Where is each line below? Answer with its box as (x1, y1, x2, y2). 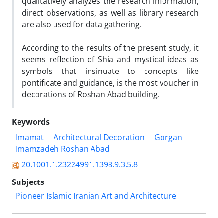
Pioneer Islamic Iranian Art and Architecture (16, 190, 176, 201)
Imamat (16, 132, 44, 143)
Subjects (12, 177, 44, 187)
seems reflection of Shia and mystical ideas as (22, 54, 199, 65)
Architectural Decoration (54, 132, 145, 143)
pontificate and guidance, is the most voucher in (22, 77, 199, 88)
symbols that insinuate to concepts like (22, 66, 199, 76)
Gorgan (154, 132, 182, 143)
